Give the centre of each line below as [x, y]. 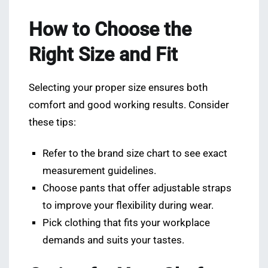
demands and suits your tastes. [114, 240]
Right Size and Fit [103, 54]
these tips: [52, 122]
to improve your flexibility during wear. [128, 205]
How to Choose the [110, 29]
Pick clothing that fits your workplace [127, 223]
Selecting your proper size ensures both [118, 87]
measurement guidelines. [100, 170]
